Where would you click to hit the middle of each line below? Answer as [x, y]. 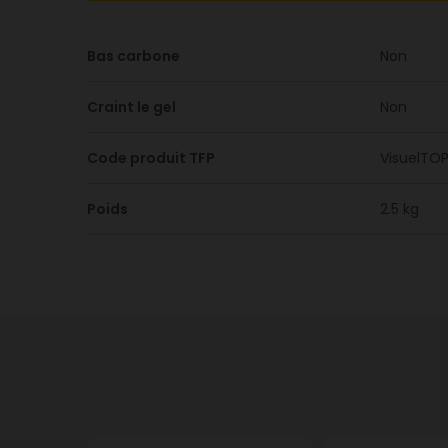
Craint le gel [131, 107]
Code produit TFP [151, 158]
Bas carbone [133, 56]
